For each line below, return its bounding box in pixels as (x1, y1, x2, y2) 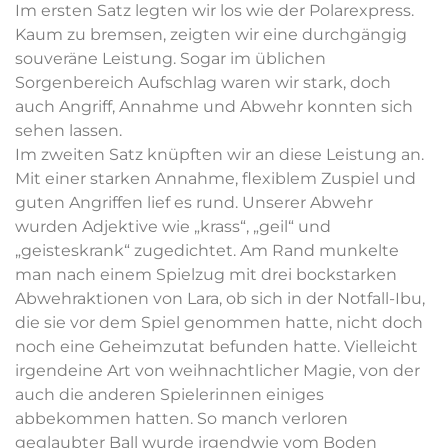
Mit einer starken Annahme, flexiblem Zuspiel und (15, 168, 416, 188)
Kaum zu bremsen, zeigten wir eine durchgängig (15, 24, 407, 44)
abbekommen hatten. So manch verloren (15, 408, 348, 428)
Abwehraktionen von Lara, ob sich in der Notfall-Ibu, (15, 288, 425, 308)
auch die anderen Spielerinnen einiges (15, 384, 324, 404)
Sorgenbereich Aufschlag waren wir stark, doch (15, 72, 391, 92)
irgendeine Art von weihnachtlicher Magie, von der (15, 360, 420, 380)
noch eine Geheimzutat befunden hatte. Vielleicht (15, 336, 418, 356)
